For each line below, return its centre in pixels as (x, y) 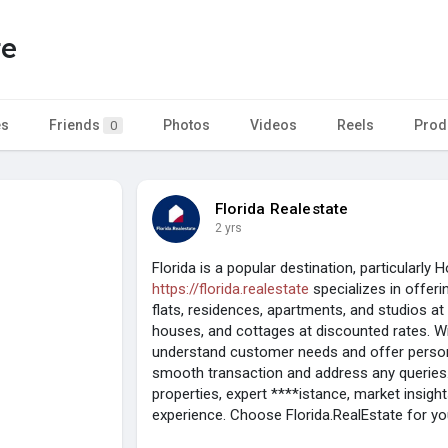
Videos (273, 124)
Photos (186, 124)
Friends (76, 124)
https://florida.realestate (230, 288)
